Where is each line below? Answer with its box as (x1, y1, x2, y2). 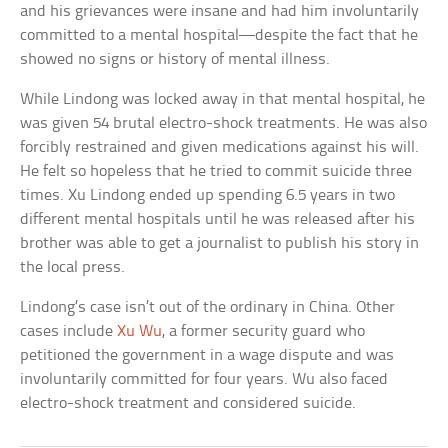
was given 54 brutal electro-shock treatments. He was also (20, 115, 428, 133)
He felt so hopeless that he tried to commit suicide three (20, 163, 413, 181)
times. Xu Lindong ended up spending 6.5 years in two (20, 187, 396, 205)
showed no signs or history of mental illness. (20, 51, 331, 69)
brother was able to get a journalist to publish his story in (20, 235, 420, 253)
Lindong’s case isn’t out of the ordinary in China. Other (20, 299, 396, 317)
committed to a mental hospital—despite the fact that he (20, 27, 419, 45)
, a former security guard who (162, 323, 366, 341)
